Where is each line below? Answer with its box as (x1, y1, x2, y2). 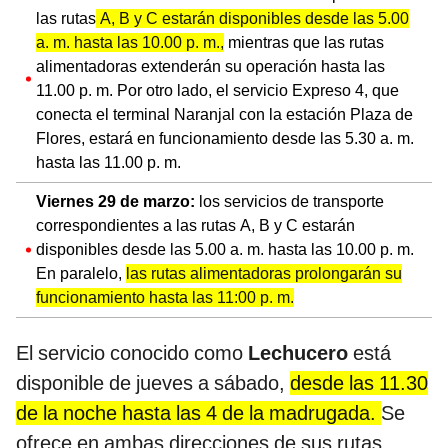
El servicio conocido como (16, 340, 243, 365)
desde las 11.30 (290, 370, 428, 395)
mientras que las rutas (224, 32, 384, 52)
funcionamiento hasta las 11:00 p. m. (36, 287, 294, 307)
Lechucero (243, 340, 353, 365)
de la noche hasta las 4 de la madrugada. (16, 400, 381, 425)
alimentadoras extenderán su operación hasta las (36, 56, 385, 76)
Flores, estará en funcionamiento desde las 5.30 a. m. (36, 128, 414, 148)
